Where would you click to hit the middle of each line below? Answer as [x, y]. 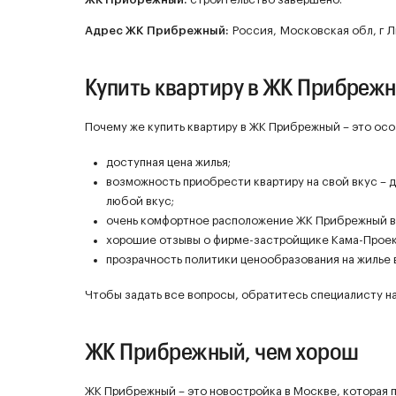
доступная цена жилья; [168, 162]
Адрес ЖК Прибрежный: [159, 30]
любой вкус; [140, 201]
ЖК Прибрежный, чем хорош [222, 350]
